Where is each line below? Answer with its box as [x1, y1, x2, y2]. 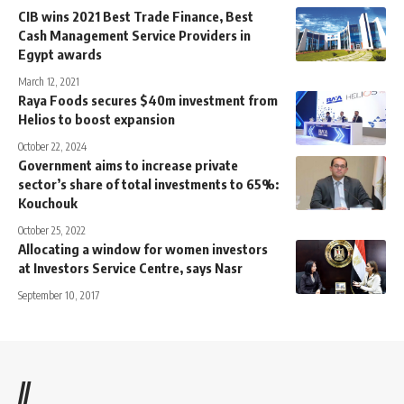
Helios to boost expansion [18, 110, 175, 127]
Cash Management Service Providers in [18, 26, 251, 43]
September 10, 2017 [18, 288, 99, 302]
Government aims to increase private [18, 156, 238, 173]
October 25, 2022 [18, 223, 86, 237]
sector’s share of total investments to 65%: [18, 175, 279, 192]
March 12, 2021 [18, 74, 79, 88]
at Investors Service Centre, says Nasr [18, 259, 243, 276]
